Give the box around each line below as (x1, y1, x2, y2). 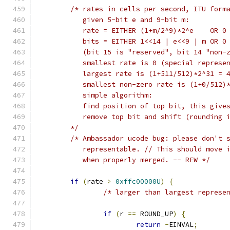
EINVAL (169, 220, 194, 229)
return (136, 220, 161, 229)
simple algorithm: (70, 91, 152, 100)
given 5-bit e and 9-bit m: (70, 15, 189, 24)
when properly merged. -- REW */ (70, 156, 210, 164)
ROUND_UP (136, 209, 173, 218)
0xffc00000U (116, 177, 161, 186)
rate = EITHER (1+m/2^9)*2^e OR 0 (70, 26, 226, 35)
